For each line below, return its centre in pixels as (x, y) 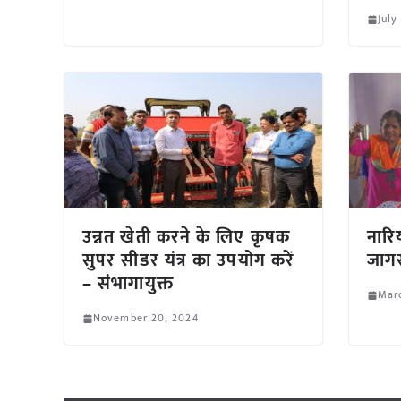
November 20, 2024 (146, 318)
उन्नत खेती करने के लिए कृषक (186, 238)
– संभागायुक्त (128, 284)
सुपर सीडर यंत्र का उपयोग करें (189, 261)
